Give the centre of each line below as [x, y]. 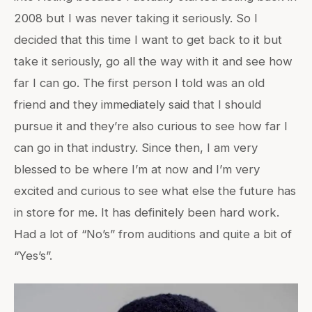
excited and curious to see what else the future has [155, 190]
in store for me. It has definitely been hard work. [147, 212]
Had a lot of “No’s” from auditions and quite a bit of [153, 234]
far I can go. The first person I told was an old [139, 83]
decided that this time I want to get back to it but [148, 39]
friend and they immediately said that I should [138, 104]
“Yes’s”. [33, 255]
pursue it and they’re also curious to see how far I [151, 126]
